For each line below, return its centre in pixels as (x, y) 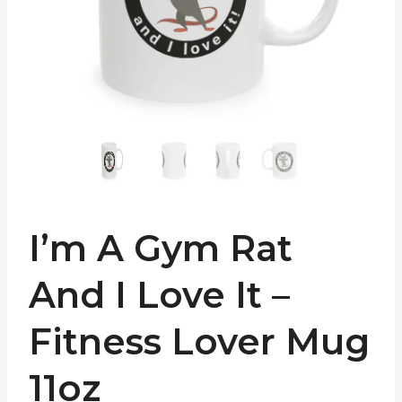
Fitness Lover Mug (199, 342)
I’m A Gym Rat (161, 249)
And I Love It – (159, 295)
